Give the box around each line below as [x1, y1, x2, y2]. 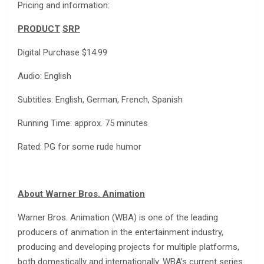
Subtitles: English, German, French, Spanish [18, 94, 183, 105]
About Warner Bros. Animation [18, 189, 145, 200]
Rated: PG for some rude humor [18, 141, 141, 153]
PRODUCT [18, 24, 60, 35]
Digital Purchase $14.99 [18, 47, 107, 58]
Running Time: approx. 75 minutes [18, 118, 148, 129]
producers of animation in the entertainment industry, [18, 227, 223, 238]
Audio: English [18, 71, 71, 82]
